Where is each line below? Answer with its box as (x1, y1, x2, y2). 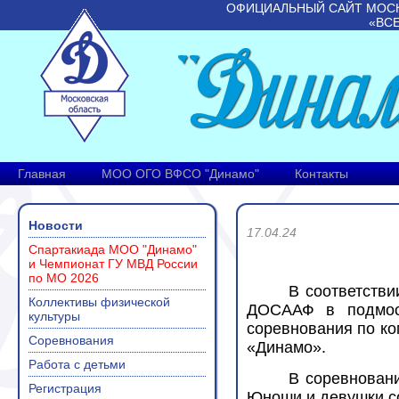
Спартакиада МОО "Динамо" (28, 242, 197, 256)
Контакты (295, 167, 348, 181)
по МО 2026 (28, 271, 99, 285)
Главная (18, 167, 66, 181)
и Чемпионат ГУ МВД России (28, 256, 198, 271)
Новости (28, 218, 83, 232)
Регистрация (28, 381, 102, 395)
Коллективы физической (28, 295, 170, 309)
